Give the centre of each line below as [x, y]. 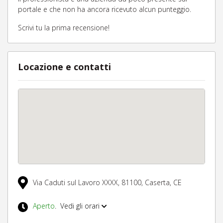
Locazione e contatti [64, 67]
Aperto [44, 206]
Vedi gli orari [80, 206]
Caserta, [159, 183]
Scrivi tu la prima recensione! [64, 28]
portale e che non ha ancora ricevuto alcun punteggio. [105, 9]
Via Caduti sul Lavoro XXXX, [77, 183]
